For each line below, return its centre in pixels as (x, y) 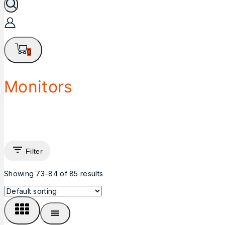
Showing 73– (26, 174)
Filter (34, 151)
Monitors (38, 87)
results (91, 174)
